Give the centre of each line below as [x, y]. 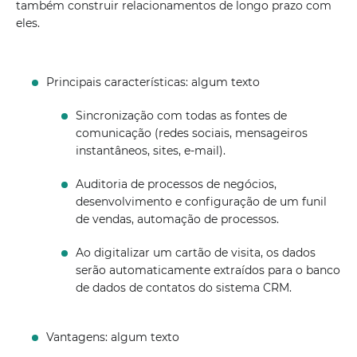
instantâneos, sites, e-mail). [150, 151]
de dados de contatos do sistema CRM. [183, 288]
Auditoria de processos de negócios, [176, 184]
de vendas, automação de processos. [177, 219]
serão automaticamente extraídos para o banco [208, 270]
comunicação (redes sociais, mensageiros [191, 133]
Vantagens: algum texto [113, 337]
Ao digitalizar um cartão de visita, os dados [195, 253]
